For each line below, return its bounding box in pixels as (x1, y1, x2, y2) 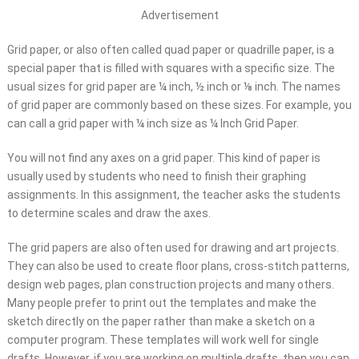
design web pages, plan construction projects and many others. (6, 278, 334, 291)
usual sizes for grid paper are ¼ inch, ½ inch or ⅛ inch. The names (6, 80, 341, 93)
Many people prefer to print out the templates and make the (6, 296, 317, 309)
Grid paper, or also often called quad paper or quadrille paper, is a (6, 43, 334, 56)
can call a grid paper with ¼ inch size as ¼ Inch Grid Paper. (6, 117, 299, 130)
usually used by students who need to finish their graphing (6, 170, 306, 183)
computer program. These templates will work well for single (6, 333, 319, 346)
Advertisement (140, 9, 219, 22)
